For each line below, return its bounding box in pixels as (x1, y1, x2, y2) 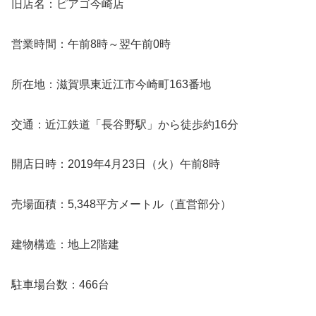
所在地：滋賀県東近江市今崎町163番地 (11, 78, 211, 90)
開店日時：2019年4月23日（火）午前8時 (11, 158, 220, 171)
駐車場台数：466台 (11, 278, 109, 291)
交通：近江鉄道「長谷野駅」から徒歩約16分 (11, 118, 238, 130)
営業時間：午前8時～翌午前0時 (11, 38, 171, 51)
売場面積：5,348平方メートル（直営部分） (11, 198, 231, 211)
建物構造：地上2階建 (11, 238, 119, 251)
